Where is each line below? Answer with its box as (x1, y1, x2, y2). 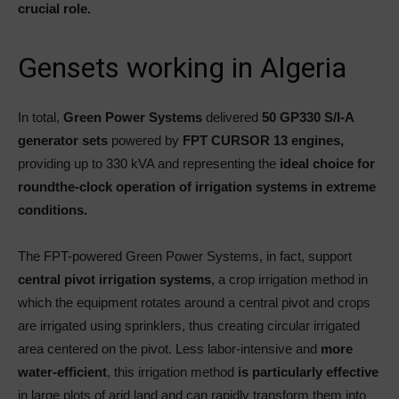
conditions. (18, 202, 91, 217)
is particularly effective (238, 364, 379, 379)
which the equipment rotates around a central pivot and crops (18, 295, 370, 310)
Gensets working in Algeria (18, 51, 346, 85)
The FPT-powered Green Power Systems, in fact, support (18, 248, 352, 264)
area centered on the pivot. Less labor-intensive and (18, 341, 321, 356)
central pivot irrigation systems (18, 272, 211, 287)
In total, (18, 110, 60, 125)
